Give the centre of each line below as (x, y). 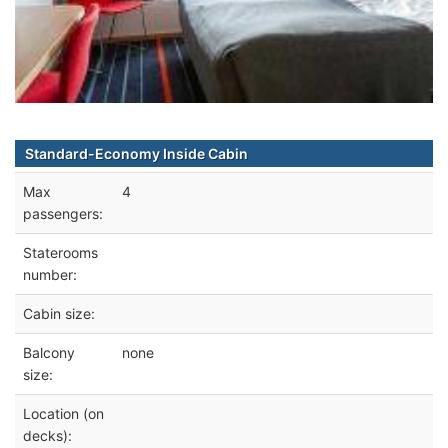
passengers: (63, 213)
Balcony (49, 352)
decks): (47, 435)
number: (50, 274)
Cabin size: (59, 313)
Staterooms (60, 252)
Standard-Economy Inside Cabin (136, 153)
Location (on (63, 413)
